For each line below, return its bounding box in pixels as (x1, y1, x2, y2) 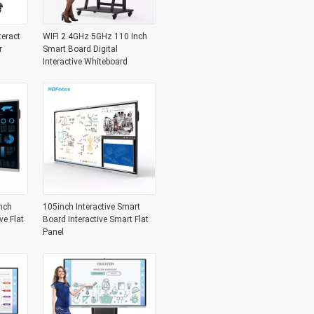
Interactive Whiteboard (42, 57, 128, 67)
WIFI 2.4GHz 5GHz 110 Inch (42, 32, 147, 41)
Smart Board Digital (42, 44, 118, 54)
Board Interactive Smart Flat (42, 214, 149, 224)
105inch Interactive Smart (42, 202, 140, 212)
